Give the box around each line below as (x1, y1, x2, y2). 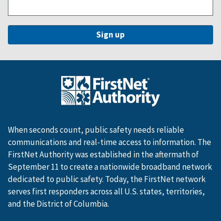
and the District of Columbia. (8, 198, 109, 210)
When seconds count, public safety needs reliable (8, 124, 184, 136)
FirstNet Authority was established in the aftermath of (8, 149, 199, 160)
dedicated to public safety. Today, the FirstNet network (8, 174, 206, 185)
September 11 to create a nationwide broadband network (8, 161, 212, 173)
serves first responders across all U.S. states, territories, (8, 186, 205, 197)
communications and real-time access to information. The (8, 137, 211, 148)
